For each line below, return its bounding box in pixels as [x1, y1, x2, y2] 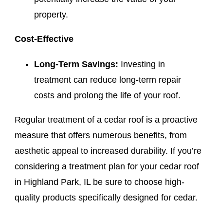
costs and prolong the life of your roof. [34, 90, 181, 100]
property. [34, 9, 68, 19]
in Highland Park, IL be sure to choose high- [14, 177, 184, 187]
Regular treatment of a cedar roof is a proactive [14, 114, 198, 125]
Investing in [118, 59, 165, 69]
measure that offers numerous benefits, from [14, 130, 187, 140]
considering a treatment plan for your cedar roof [14, 161, 199, 171]
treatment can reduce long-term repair [34, 74, 181, 85]
